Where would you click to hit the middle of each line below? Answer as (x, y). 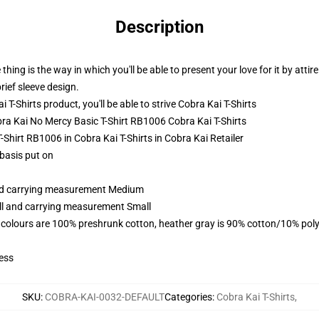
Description (159, 27)
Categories (188, 297)
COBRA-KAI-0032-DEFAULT (105, 297)
